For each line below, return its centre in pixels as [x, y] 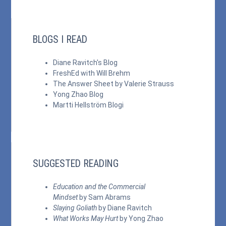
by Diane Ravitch [125, 208]
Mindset [66, 197]
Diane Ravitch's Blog [86, 63]
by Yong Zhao [141, 218]
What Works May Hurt [86, 218]
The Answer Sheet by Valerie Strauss [114, 84]
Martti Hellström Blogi [89, 105]
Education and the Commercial [99, 187]
